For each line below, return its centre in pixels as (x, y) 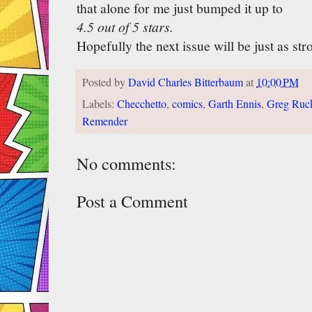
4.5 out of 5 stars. (125, 27)
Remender (105, 121)
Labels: (100, 103)
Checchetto (142, 103)
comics (187, 103)
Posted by (105, 83)
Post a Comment (132, 201)
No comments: (126, 163)
